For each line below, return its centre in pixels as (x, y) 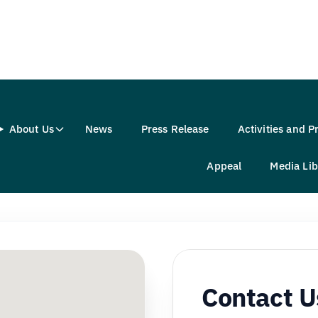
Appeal (224, 166)
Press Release (175, 129)
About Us (31, 129)
